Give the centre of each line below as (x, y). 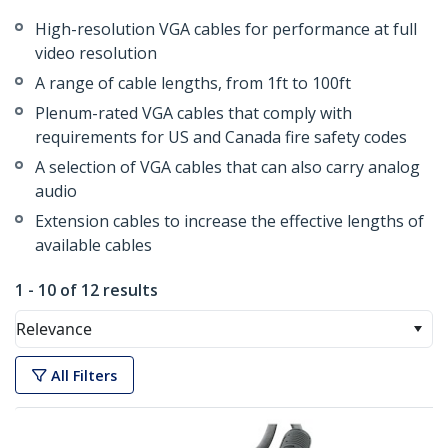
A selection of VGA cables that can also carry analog (227, 167)
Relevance (54, 329)
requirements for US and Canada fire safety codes (221, 137)
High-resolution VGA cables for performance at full (226, 29)
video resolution (96, 53)
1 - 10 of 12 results (86, 290)
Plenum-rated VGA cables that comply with (193, 113)
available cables (93, 245)
